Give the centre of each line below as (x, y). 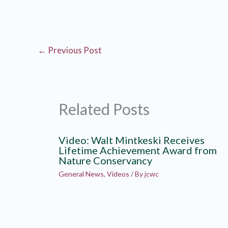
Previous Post (74, 50)
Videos (118, 174)
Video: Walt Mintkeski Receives (131, 140)
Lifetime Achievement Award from (137, 150)
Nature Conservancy (105, 160)
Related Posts (104, 109)
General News (81, 174)
